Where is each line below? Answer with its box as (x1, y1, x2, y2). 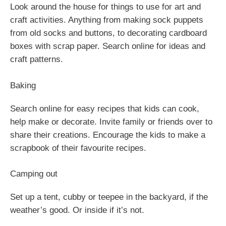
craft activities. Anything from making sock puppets (10, 15, 203, 25)
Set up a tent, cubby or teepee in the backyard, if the (10, 192, 208, 202)
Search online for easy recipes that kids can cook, (10, 103, 199, 114)
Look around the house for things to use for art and (10, 2, 201, 12)
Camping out (10, 169, 58, 179)
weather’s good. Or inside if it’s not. (10, 205, 144, 215)
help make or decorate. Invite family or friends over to (10, 117, 212, 127)
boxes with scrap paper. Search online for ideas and (10, 41, 205, 51)
